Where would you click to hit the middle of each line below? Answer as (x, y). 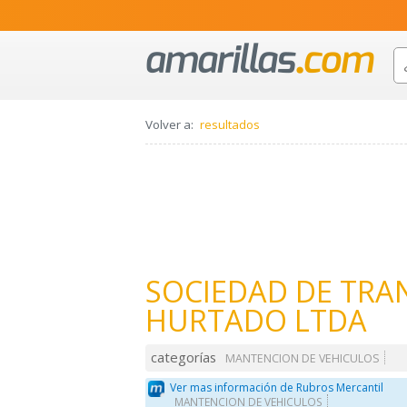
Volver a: (169, 125)
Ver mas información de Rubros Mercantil (277, 387)
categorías (184, 357)
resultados (230, 125)
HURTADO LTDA (256, 321)
